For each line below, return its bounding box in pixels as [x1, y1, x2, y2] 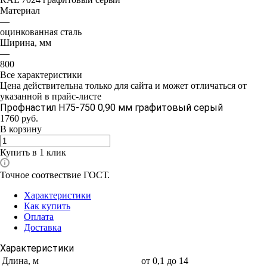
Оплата [24, 211, 54, 222]
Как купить [24, 200, 70, 211]
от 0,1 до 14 [141, 255, 188, 266]
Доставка [24, 222, 61, 232]
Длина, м [2, 255, 39, 266]
